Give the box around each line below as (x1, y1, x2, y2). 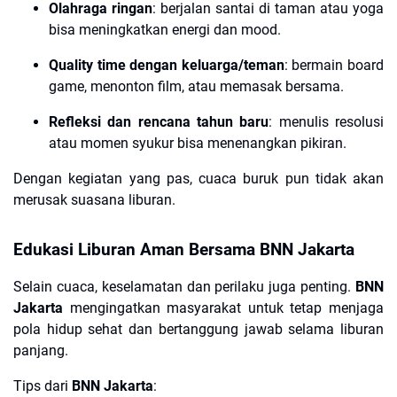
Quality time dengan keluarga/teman (49, 57, 284, 74)
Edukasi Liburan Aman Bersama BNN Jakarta (13, 240, 354, 261)
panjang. (13, 342, 68, 360)
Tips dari (13, 378, 72, 395)
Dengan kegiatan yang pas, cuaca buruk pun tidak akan (13, 170, 384, 188)
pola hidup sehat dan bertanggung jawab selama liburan (13, 321, 384, 339)
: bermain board (284, 57, 385, 74)
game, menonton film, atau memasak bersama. (49, 78, 344, 96)
